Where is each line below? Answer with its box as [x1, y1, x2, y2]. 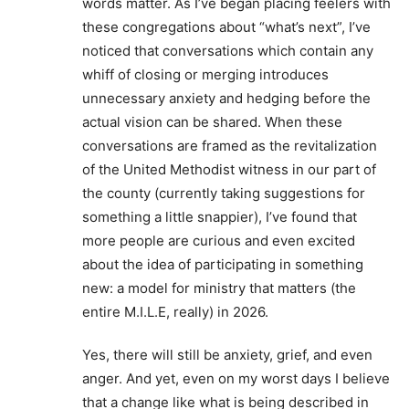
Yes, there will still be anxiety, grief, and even [82, 346, 372, 364]
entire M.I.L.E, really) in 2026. [82, 303, 268, 321]
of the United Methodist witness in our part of [82, 161, 376, 179]
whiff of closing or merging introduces [82, 66, 329, 84]
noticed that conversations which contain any [82, 42, 373, 60]
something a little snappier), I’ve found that [82, 208, 357, 226]
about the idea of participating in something [82, 256, 363, 274]
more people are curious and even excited [82, 232, 355, 250]
